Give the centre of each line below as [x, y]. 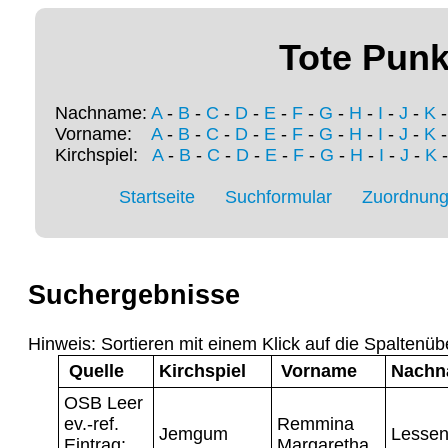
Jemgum [193, 433]
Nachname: [103, 113]
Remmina [315, 423]
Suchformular [278, 197]
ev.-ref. [91, 423]
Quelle [96, 370]
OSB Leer [103, 402]
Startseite [157, 197]
